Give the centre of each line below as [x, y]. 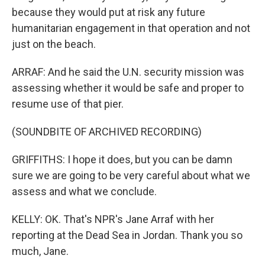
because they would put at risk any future [109, 12]
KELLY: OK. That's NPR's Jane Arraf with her [113, 219]
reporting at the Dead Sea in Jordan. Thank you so [127, 235]
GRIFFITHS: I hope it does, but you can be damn [122, 160]
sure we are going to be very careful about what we [131, 176]
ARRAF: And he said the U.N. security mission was [128, 72]
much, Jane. [40, 251]
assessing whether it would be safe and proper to [128, 88]
